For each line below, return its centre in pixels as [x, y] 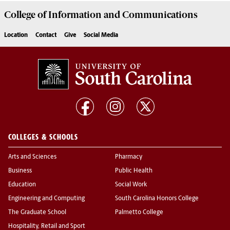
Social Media [101, 36]
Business [20, 171]
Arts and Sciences [32, 157]
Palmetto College [139, 213]
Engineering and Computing [46, 199]
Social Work [131, 185]
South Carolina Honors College [157, 199]
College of [25, 15]
